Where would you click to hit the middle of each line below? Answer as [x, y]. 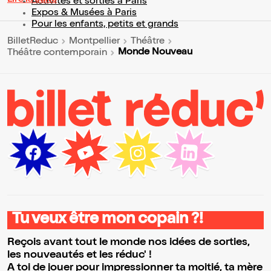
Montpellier [94, 41]
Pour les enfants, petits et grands [105, 25]
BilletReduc [33, 41]
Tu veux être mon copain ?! [108, 220]
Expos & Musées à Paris [84, 14]
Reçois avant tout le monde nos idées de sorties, [129, 242]
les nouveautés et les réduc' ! [80, 255]
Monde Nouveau [155, 53]
